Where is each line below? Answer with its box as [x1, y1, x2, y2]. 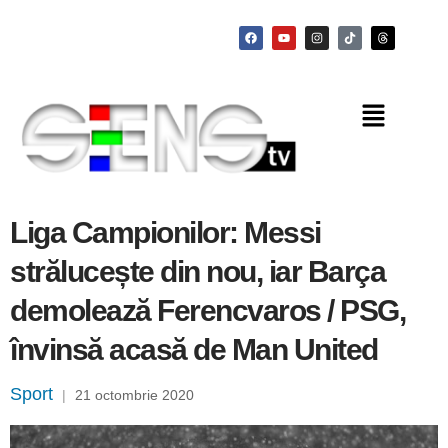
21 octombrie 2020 [75, 387, 194, 404]
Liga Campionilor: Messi [10, 216, 321, 250]
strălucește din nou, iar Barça [10, 255, 385, 289]
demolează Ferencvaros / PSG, [10, 294, 405, 328]
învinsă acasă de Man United [10, 333, 378, 367]
